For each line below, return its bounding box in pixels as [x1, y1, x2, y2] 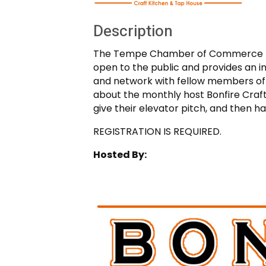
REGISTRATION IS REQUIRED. [93, 124, 224, 138]
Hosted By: [93, 147, 147, 161]
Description [93, 20, 173, 43]
